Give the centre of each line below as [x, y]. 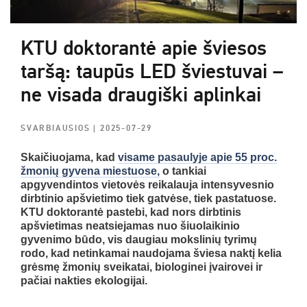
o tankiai [183, 171]
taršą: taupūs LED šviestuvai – [152, 72]
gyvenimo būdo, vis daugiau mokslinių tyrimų [139, 240]
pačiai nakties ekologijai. [84, 281]
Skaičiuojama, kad [69, 158]
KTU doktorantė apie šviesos [144, 49]
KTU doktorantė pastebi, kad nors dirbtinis [131, 212]
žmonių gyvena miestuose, [90, 171]
